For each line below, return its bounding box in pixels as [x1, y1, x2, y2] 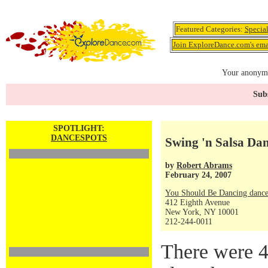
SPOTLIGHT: [53, 124, 105, 133]
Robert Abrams [176, 160, 232, 170]
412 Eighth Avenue [165, 198, 230, 207]
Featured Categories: [175, 25, 245, 33]
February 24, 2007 [165, 170, 232, 179]
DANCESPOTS [51, 133, 107, 142]
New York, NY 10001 [165, 208, 239, 217]
